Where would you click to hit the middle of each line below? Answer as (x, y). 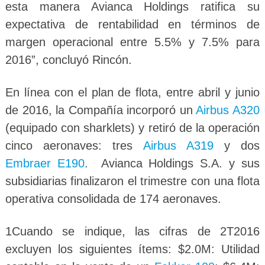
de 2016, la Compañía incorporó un (101, 110)
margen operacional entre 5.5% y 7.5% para (132, 42)
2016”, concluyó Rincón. (68, 59)
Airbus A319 (178, 145)
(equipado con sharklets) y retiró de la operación (132, 127)
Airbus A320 (228, 110)
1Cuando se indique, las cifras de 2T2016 (132, 231)
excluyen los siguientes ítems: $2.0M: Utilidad (132, 249)
